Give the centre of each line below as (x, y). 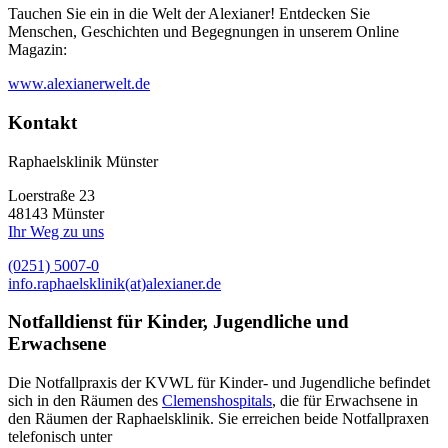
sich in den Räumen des (85, 401)
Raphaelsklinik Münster (83, 161)
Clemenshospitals (217, 401)
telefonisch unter (60, 437)
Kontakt (42, 122)
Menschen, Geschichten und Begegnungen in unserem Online (203, 32)
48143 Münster (56, 213)
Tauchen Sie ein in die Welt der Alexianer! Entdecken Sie (189, 14)
